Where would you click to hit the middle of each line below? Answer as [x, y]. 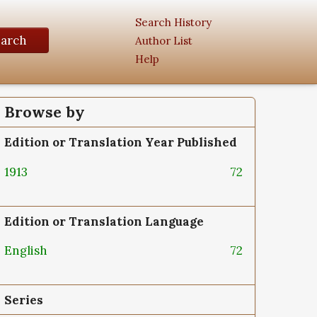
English [27, 251]
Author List [164, 40]
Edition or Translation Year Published [121, 142]
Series [24, 300]
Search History [173, 22]
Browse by [45, 112]
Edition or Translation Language [104, 221]
